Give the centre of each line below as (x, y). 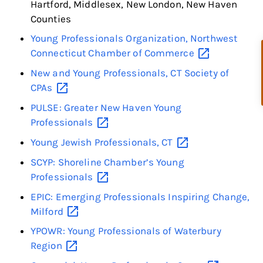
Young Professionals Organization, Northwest (134, 38)
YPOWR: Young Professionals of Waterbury (126, 231)
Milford (48, 211)
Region (48, 246)
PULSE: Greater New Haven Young (106, 107)
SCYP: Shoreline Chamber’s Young (107, 162)
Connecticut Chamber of (87, 53)
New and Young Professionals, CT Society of (130, 73)
